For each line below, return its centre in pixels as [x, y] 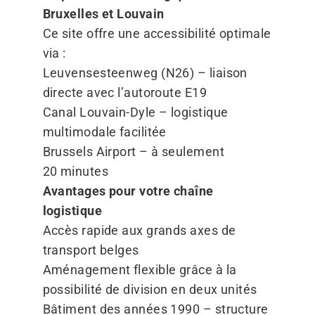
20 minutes [75, 172]
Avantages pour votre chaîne [128, 191]
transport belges [91, 250]
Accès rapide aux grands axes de [139, 231]
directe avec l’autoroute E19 [125, 93]
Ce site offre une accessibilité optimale [157, 34]
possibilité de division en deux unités [150, 290]
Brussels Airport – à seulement [133, 152]
